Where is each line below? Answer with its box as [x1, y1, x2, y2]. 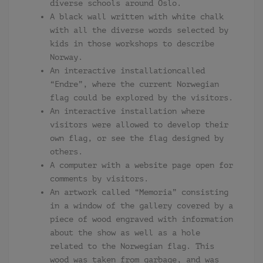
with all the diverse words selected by [50, 25, 228, 35]
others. [50, 147, 83, 157]
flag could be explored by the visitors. [50, 93, 233, 103]
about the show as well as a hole [50, 228, 200, 238]
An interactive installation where [50, 106, 205, 116]
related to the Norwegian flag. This [50, 241, 214, 251]
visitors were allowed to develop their [50, 120, 228, 130]
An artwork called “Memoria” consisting [50, 187, 228, 197]
